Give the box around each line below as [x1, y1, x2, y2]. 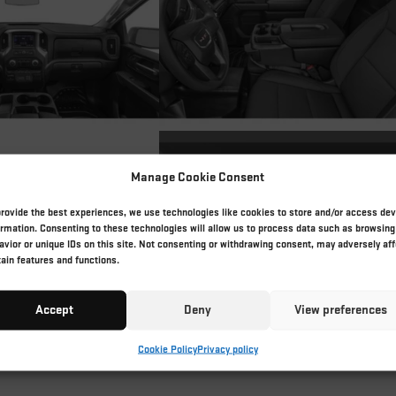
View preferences [294, 301, 388, 318]
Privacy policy [196, 342, 258, 355]
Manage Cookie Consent [131, 168, 265, 185]
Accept [35, 301, 74, 318]
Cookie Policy [137, 342, 197, 355]
